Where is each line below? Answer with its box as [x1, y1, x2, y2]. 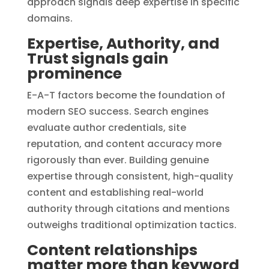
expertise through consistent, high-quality [26, 169, 233, 184]
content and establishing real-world [26, 186, 204, 200]
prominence [26, 63, 122, 85]
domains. [26, 11, 73, 26]
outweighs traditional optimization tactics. [26, 218, 237, 232]
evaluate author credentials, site [26, 121, 186, 135]
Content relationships [26, 240, 198, 261]
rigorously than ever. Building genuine [26, 153, 209, 168]
